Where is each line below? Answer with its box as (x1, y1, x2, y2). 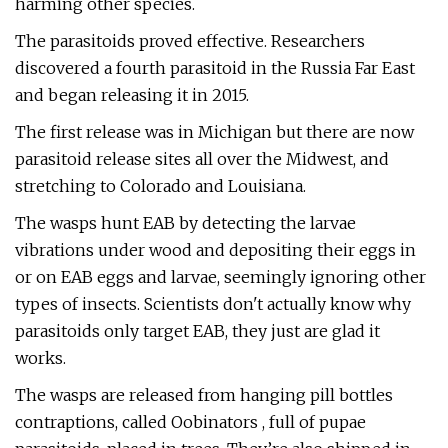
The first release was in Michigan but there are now (15, 122, 414, 142)
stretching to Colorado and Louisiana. (15, 176, 306, 196)
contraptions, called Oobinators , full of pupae (15, 412, 366, 432)
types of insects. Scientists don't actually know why (15, 294, 411, 314)
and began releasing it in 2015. (15, 85, 249, 105)
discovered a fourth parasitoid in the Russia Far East (15, 58, 415, 78)
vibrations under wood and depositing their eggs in (15, 240, 416, 260)
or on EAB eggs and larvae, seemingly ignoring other (15, 267, 426, 287)
